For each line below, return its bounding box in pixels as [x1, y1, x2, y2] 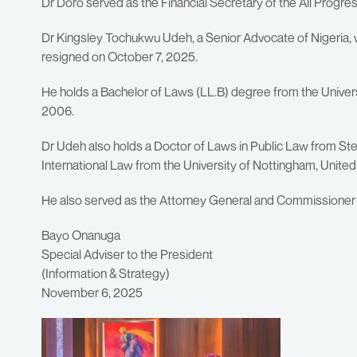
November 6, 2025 [41, 284, 143, 301]
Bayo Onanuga [41, 227, 120, 244]
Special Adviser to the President [41, 246, 213, 263]
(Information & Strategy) [41, 265, 170, 282]
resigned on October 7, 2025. [41, 49, 198, 65]
